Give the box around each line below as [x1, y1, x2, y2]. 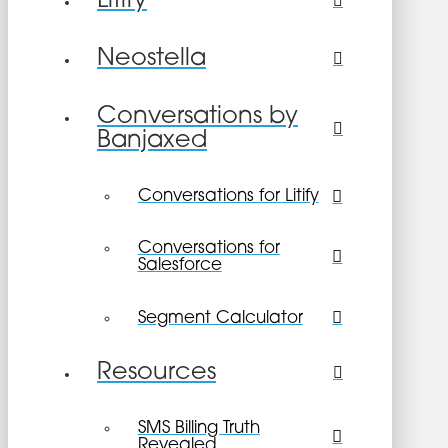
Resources [97, 361, 216, 386]
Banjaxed [97, 129, 207, 154]
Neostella [97, 47, 206, 72]
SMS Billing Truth [137, 420, 260, 438]
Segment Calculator [137, 309, 303, 327]
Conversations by [97, 105, 298, 130]
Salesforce [137, 257, 222, 275]
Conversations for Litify [137, 188, 319, 206]
